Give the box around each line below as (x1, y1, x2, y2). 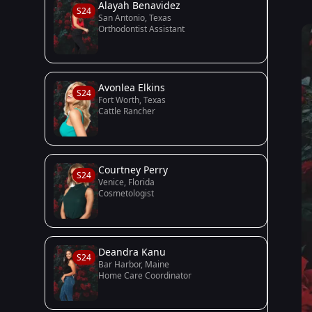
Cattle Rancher (98, 105, 155, 117)
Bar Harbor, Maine (98, 258, 169, 270)
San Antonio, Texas (98, 12, 171, 24)
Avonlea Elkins (98, 81, 165, 94)
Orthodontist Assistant (98, 23, 185, 35)
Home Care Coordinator (98, 270, 192, 281)
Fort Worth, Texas (98, 94, 166, 106)
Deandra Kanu (98, 245, 166, 258)
